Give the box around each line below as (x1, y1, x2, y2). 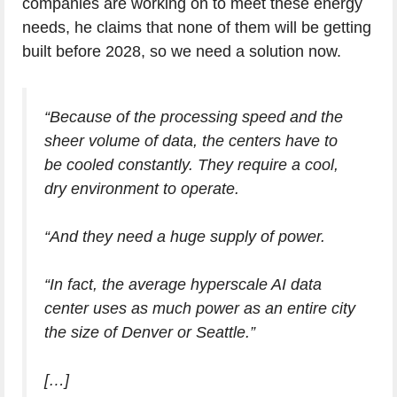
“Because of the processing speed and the (44, 108, 343, 127)
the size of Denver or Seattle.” (44, 323, 255, 342)
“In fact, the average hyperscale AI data (44, 276, 322, 294)
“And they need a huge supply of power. (44, 228, 325, 246)
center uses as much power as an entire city (44, 300, 355, 318)
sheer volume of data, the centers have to (44, 132, 338, 151)
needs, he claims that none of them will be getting (22, 19, 371, 37)
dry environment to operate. (44, 180, 239, 198)
